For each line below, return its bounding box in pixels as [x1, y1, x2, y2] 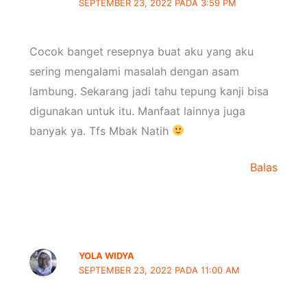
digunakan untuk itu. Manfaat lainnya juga [29, 103, 245, 118]
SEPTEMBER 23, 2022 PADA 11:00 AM [79, 264, 241, 275]
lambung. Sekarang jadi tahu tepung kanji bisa [29, 84, 269, 98]
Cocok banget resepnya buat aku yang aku [29, 44, 254, 58]
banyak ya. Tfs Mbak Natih [29, 123, 172, 138]
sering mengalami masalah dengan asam [29, 64, 239, 78]
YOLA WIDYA [79, 249, 135, 261]
